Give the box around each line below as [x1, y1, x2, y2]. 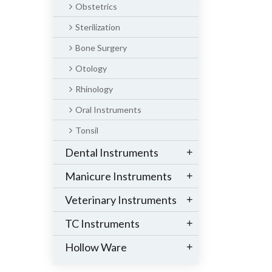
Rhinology [75, 84, 113, 94]
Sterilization [75, 22, 120, 32]
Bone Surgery [75, 42, 127, 53]
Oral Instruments [75, 104, 141, 115]
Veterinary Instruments [65, 193, 177, 206]
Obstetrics [75, 1, 117, 12]
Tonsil [75, 125, 98, 135]
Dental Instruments [65, 146, 158, 159]
